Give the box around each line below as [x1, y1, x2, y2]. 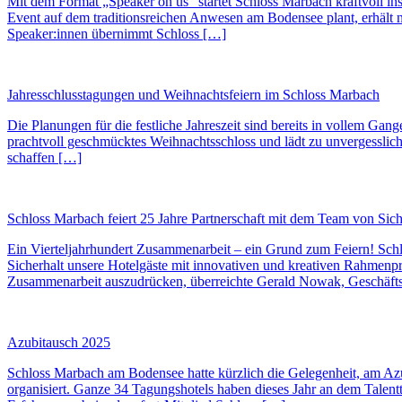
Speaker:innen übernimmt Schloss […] [7, 26, 226, 42]
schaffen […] [7, 150, 82, 166]
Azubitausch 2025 [7, 335, 110, 351]
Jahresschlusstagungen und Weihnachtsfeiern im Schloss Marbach [7, 87, 380, 103]
